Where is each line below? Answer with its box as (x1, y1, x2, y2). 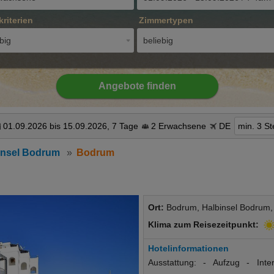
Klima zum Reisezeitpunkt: (148, 220, 259, 230)
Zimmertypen (139, 15, 193, 26)
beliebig (143, 35, 173, 46)
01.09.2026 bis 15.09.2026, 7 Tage (3, 121, 138, 131)
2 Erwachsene (151, 121, 206, 131)
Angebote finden (98, 81, 176, 92)
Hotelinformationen (148, 243, 229, 254)
